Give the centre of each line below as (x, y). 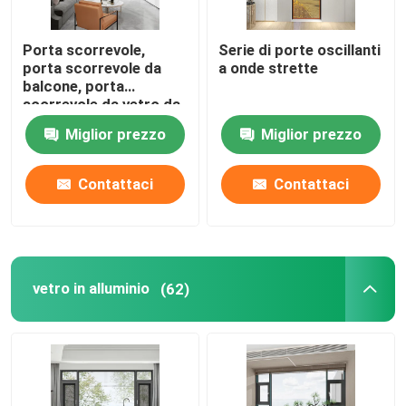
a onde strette (269, 68)
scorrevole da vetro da (102, 105)
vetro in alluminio (91, 289)
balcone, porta (74, 87)
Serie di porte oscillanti (300, 50)
